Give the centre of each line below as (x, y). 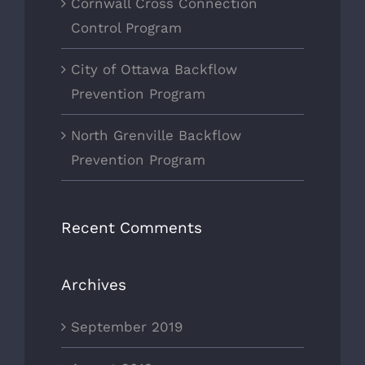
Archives (94, 284)
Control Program (126, 27)
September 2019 (127, 327)
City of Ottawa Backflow (154, 69)
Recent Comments (132, 227)
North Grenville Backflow (156, 135)
